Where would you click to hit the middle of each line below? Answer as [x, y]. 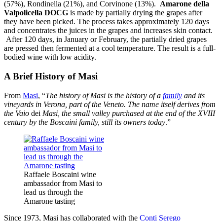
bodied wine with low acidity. [50, 57]
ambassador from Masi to [63, 183]
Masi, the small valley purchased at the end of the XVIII [128, 113]
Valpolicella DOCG [37, 13]
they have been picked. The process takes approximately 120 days [107, 22]
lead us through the [53, 192]
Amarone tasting [49, 201]
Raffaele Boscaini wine [60, 174]
